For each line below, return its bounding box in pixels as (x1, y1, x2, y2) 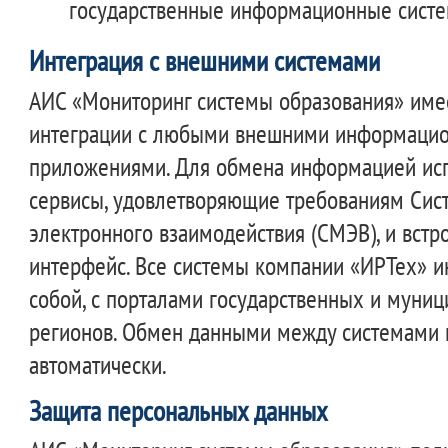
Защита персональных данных (29, 392, 329, 429)
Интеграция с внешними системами (29, 43, 381, 80)
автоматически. (29, 348, 168, 382)
